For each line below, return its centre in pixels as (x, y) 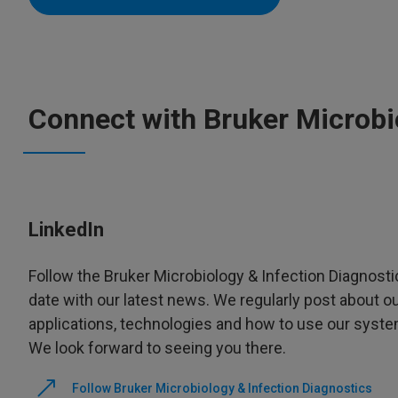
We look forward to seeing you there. (157, 347)
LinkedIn (66, 229)
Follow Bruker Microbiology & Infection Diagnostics (222, 388)
